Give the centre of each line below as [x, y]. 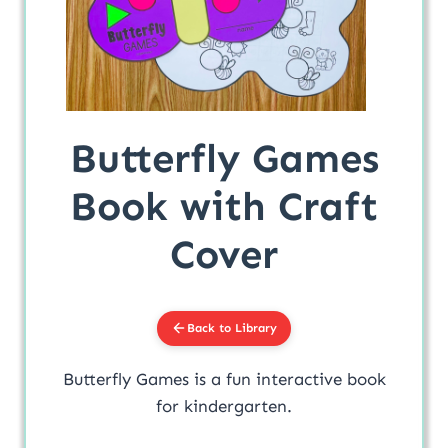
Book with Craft [224, 206]
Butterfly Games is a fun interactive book [224, 378]
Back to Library [232, 327]
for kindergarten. [224, 405]
